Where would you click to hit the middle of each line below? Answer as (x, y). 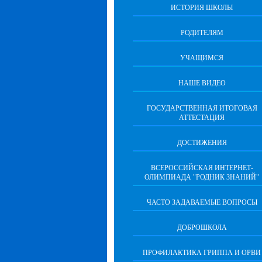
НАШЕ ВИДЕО (202, 83)
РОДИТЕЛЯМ (202, 33)
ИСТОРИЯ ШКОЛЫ (202, 8)
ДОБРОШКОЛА (202, 227)
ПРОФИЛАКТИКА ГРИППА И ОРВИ (202, 253)
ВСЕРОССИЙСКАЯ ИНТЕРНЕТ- (202, 168)
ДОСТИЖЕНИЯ (202, 143)
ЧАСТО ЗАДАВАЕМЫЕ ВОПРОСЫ (202, 202)
